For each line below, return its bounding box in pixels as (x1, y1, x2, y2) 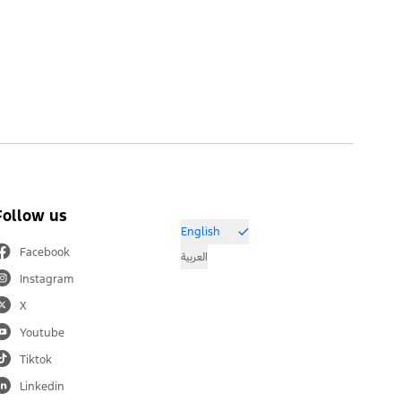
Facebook (20, 244, 70, 260)
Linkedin (20, 379, 64, 394)
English (181, 225, 220, 240)
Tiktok (20, 352, 52, 367)
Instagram (20, 271, 74, 286)
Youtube (20, 325, 64, 340)
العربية (181, 250, 208, 265)
